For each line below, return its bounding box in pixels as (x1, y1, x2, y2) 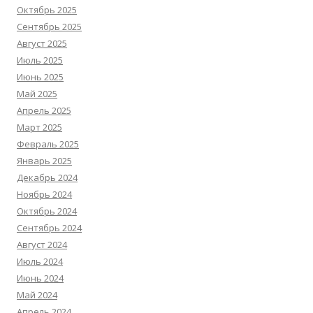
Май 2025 (17, 87, 57, 100)
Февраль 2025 (17, 138, 79, 150)
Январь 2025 (17, 154, 72, 167)
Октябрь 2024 (17, 205, 77, 217)
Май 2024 (17, 289, 57, 301)
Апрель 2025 (17, 104, 71, 117)
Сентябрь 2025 (17, 20, 82, 33)
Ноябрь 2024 (17, 188, 72, 201)
